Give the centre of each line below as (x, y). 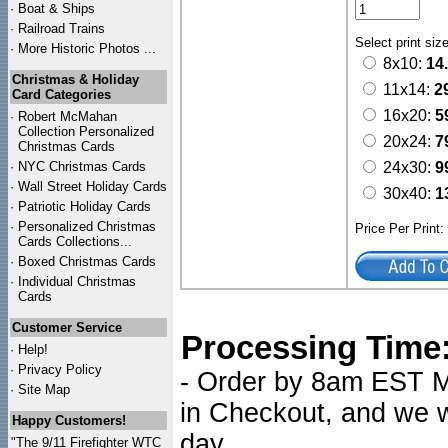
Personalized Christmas (87, 226)
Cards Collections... (75, 241)
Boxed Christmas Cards (87, 261)
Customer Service (67, 327)
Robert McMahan (67, 116)
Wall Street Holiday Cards (92, 186)
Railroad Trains (61, 28)
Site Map (44, 389)
